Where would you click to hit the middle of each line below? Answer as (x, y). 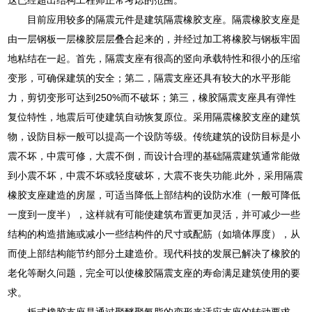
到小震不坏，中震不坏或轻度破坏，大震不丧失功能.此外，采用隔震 (156, 175)
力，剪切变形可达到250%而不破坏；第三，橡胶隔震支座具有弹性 (152, 97)
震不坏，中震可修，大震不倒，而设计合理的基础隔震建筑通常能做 (154, 156)
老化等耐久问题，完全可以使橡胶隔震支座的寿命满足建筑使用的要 (154, 273)
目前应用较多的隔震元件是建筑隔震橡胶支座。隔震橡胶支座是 (164, 19)
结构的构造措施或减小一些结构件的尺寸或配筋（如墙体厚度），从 (154, 234)
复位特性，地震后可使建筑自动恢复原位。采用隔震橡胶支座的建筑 (154, 117)
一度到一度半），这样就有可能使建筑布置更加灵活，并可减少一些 (154, 214)
